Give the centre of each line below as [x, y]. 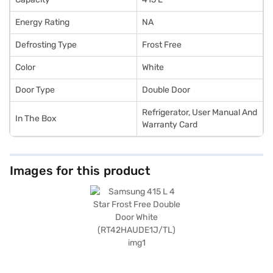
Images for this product [80, 171]
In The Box [36, 119]
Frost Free [162, 45]
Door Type [35, 90]
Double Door [166, 90]
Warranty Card [170, 125]
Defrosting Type [46, 45]
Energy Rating [42, 22]
